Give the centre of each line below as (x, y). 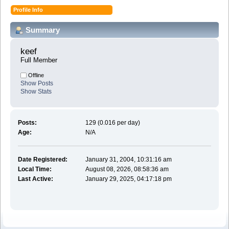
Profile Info (28, 9)
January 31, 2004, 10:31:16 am (129, 159)
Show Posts (37, 84)
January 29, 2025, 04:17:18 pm (129, 179)
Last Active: (35, 179)
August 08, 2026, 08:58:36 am (127, 169)
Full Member (39, 60)
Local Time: (35, 169)
